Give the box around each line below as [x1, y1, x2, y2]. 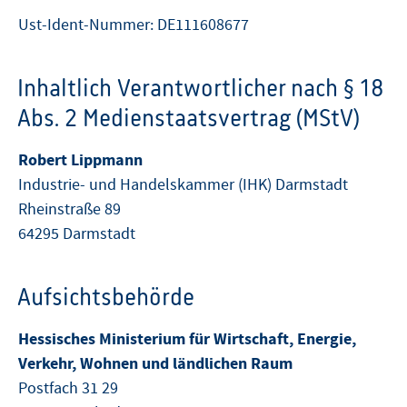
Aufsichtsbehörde [16, 282, 194, 311]
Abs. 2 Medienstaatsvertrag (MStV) [16, 103, 360, 132]
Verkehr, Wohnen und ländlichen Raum [18, 352, 293, 375]
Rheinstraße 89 [18, 198, 121, 220]
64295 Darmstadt [18, 223, 135, 244]
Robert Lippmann [18, 148, 143, 172]
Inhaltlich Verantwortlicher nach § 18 [16, 73, 384, 102]
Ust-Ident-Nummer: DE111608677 [18, 14, 249, 35]
